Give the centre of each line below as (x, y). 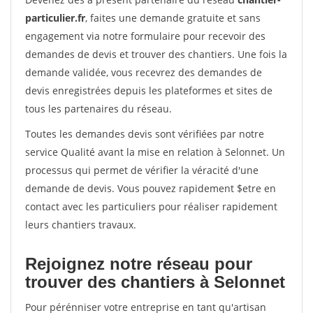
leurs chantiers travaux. (81, 225)
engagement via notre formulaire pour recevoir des (145, 36)
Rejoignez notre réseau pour (139, 264)
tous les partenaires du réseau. (99, 109)
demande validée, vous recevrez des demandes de (144, 72)
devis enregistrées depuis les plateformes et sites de (149, 90)
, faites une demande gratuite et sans (173, 18)
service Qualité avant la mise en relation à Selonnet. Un (155, 152)
